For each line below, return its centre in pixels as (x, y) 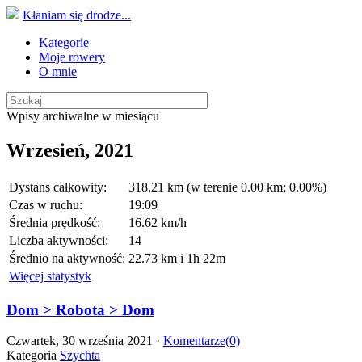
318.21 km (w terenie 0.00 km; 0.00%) (227, 187)
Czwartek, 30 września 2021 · (85, 341)
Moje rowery (72, 57)
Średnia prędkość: (55, 222)
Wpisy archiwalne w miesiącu (83, 116)
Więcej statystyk (50, 276)
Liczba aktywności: (59, 240)
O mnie (58, 72)
